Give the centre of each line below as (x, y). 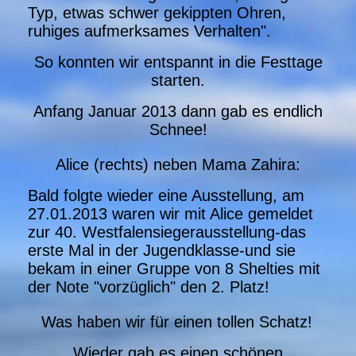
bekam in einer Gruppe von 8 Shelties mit (174, 268)
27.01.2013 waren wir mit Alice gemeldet (170, 213)
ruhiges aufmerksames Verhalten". (149, 31)
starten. (178, 80)
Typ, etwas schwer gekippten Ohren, (157, 12)
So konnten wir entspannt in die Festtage (178, 62)
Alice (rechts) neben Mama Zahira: (178, 164)
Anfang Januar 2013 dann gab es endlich (178, 111)
